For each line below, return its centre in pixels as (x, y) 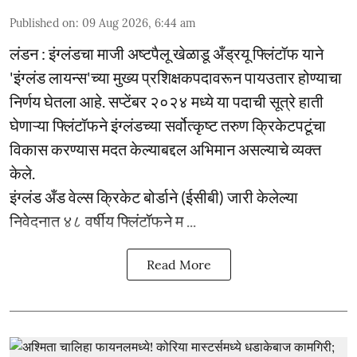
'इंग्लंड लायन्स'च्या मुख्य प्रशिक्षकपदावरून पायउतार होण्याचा (176, 77)
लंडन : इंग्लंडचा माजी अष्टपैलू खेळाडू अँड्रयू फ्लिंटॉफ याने (167, 53)
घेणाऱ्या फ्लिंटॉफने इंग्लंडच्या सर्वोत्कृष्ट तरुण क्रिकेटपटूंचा (168, 125)
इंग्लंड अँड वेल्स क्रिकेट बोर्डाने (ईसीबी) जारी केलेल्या (154, 197)
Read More (178, 265)
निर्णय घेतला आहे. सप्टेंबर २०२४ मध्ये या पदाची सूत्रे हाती (167, 101)
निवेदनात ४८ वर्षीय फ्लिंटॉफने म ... (103, 221)
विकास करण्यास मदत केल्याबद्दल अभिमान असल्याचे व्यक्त (165, 149)
